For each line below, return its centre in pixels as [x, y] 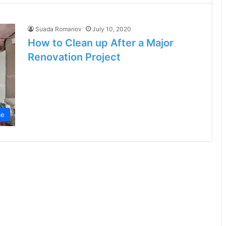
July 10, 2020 [112, 29]
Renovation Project [74, 57]
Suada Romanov [59, 29]
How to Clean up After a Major [101, 43]
